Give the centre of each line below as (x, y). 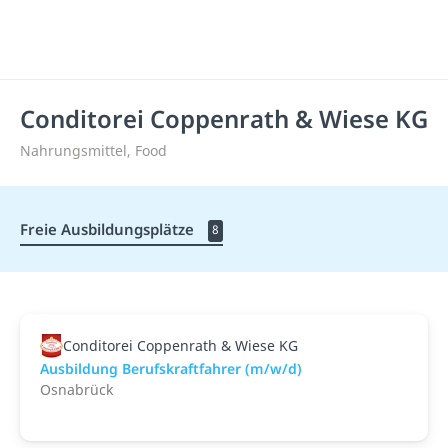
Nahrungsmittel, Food (93, 150)
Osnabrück (76, 389)
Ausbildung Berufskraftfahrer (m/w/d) (171, 368)
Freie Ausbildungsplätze (109, 229)
